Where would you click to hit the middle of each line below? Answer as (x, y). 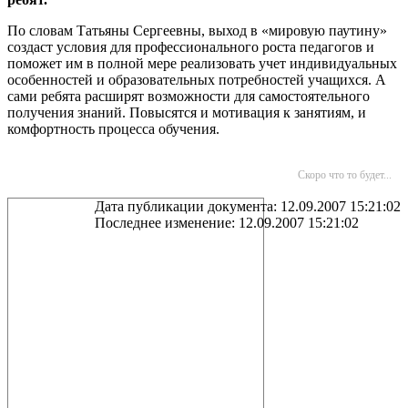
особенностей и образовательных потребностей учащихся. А (197, 80)
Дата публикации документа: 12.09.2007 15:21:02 (248, 206)
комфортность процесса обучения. (113, 129)
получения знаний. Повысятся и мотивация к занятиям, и (187, 112)
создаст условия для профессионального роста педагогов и (191, 47)
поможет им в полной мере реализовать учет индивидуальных (202, 63)
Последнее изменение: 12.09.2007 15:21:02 (227, 223)
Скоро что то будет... (345, 175)
